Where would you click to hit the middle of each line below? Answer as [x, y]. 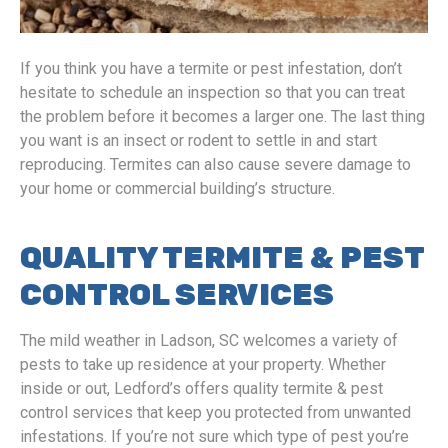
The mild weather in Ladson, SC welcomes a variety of [209, 340]
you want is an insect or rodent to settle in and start [198, 140]
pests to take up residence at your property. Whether [203, 364]
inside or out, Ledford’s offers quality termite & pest [201, 388]
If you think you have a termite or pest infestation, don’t [211, 68]
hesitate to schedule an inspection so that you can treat [212, 92]
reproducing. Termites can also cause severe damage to [215, 164]
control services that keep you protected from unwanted [215, 412]
